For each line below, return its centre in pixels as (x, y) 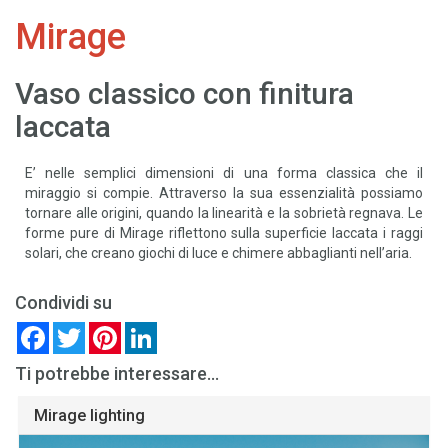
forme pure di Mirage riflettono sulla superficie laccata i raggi (224, 233)
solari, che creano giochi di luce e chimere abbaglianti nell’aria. (218, 253)
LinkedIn (183, 330)
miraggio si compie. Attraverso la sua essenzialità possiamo (224, 193)
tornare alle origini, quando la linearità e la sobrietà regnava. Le (224, 213)
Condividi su (63, 303)
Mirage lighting (89, 416)
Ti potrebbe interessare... (117, 374)
